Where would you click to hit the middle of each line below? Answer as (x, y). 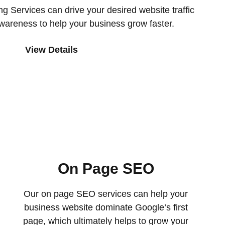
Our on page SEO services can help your (106, 194)
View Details (51, 50)
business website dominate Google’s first (106, 207)
